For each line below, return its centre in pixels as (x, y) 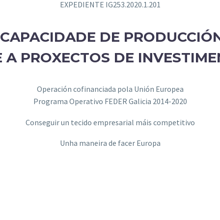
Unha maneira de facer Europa (110, 143)
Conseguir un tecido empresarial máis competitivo (110, 122)
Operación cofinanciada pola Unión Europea (110, 89)
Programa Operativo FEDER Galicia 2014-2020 (110, 101)
